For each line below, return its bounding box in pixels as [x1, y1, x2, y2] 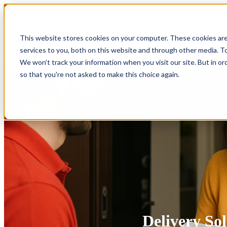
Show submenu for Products [83, 27, 175, 35]
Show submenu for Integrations [83, 51, 185, 59]
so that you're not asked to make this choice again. [19, 69, 179, 79]
